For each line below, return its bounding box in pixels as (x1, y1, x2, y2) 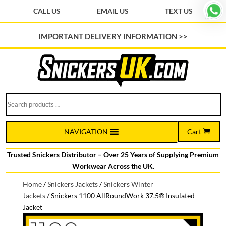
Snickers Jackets (47, 179, 98, 188)
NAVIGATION (64, 127, 108, 136)
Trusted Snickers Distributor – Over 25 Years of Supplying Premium (7, 150, 219, 159)
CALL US (33, 7, 61, 15)
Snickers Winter (103, 179, 153, 188)
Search (5, 94, 27, 103)
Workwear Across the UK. (72, 161, 154, 171)
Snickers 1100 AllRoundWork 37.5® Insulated (50, 191, 195, 200)
